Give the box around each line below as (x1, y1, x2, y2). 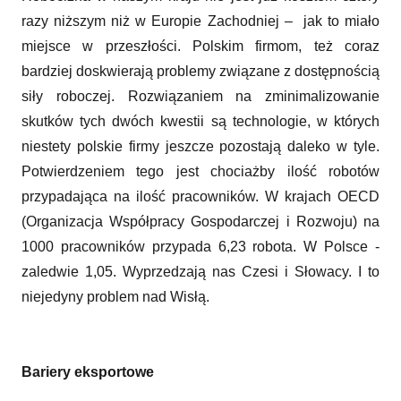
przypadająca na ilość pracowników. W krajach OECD (21, 188, 380, 204)
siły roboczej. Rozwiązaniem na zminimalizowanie (21, 88, 380, 104)
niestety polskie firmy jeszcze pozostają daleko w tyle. (21, 138, 380, 154)
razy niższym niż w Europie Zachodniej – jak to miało (21, 13, 380, 29)
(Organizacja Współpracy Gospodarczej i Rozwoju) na (21, 213, 380, 229)
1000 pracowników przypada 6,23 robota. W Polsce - (21, 238, 380, 254)
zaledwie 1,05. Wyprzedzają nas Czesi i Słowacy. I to (21, 263, 380, 279)
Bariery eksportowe (21, 363, 158, 380)
